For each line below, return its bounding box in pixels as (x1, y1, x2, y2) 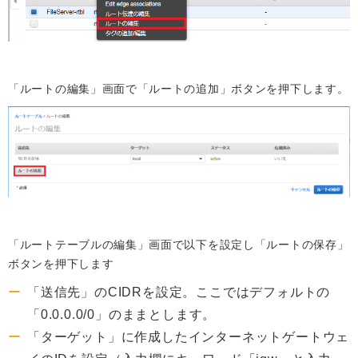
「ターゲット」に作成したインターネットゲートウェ (27, 330, 350, 344)
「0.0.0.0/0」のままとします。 (27, 308, 217, 322)
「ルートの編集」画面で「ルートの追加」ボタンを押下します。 (8, 82, 349, 95)
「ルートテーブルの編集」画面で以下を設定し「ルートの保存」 (8, 238, 349, 252)
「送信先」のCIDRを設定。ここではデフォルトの (27, 285, 331, 300)
